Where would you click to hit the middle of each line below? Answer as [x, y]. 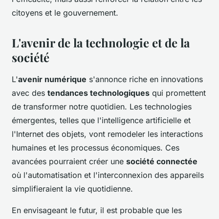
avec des [30, 93]
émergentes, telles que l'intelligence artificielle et [101, 120]
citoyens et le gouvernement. [65, 13]
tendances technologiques [99, 93]
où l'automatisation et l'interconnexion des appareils [108, 175]
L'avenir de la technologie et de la [101, 43]
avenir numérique [52, 79]
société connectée [162, 162]
